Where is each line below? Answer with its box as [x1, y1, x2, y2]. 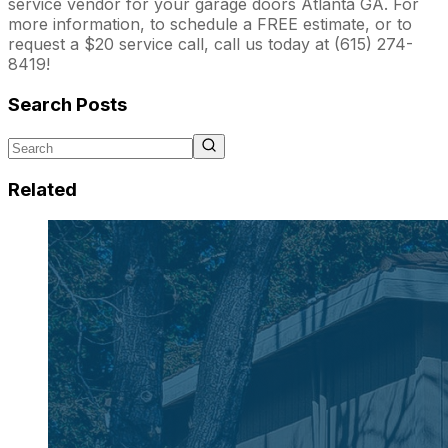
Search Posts [8, 92, 127, 116]
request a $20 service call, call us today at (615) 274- [8, 33, 413, 54]
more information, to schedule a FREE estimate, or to [8, 13, 412, 34]
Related [8, 178, 77, 202]
